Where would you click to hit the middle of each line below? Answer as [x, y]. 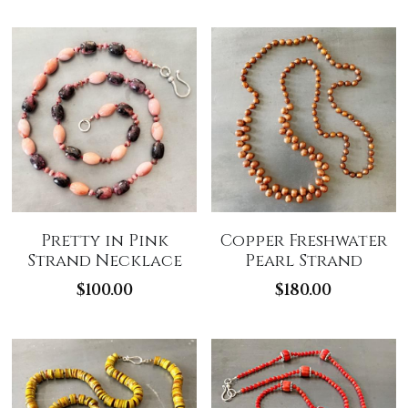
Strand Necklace [104, 260]
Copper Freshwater [303, 240]
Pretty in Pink [104, 240]
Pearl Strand [303, 260]
